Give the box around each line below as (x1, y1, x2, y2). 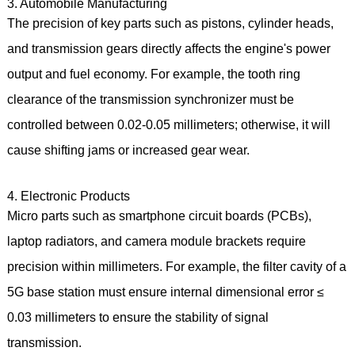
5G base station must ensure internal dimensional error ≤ (6, 284, 324, 299)
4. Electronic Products (6, 189, 130, 203)
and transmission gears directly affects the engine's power (6, 41, 330, 55)
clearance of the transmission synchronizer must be (6, 92, 294, 106)
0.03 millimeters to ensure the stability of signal (6, 310, 269, 324)
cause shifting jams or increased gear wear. (6, 143, 256, 157)
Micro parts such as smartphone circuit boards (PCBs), (6, 208, 311, 223)
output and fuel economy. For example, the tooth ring (6, 67, 300, 81)
